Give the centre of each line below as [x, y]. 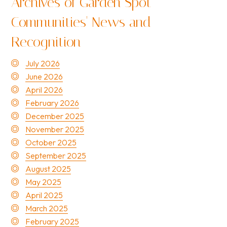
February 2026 [52, 103]
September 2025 [56, 156]
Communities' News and [81, 22]
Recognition [46, 42]
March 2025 [47, 208]
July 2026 [43, 63]
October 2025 [51, 142]
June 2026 [44, 77]
